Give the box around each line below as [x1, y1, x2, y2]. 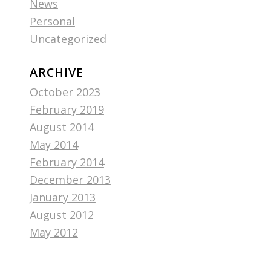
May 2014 [29, 137, 78, 152]
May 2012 [29, 225, 78, 240]
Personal [29, 14, 75, 28]
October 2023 [29, 85, 100, 99]
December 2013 [29, 172, 111, 187]
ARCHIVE [29, 64, 83, 80]
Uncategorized [29, 31, 106, 46]
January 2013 [29, 190, 96, 204]
